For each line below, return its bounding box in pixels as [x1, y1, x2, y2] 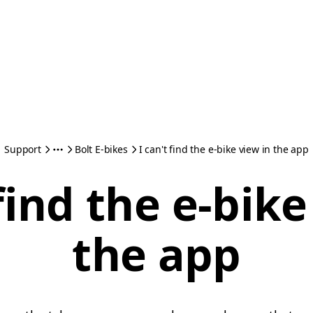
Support [4, 143, 41, 156]
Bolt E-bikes [74, 143, 128, 156]
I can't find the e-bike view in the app [138, 143, 309, 156]
